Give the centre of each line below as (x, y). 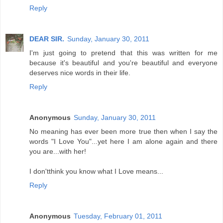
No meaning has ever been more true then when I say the (123, 131)
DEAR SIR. (47, 39)
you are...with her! (58, 151)
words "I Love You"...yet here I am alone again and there (123, 141)
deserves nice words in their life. (80, 72)
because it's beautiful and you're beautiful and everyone (123, 62)
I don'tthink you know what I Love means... (96, 171)
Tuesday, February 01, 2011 (118, 216)
